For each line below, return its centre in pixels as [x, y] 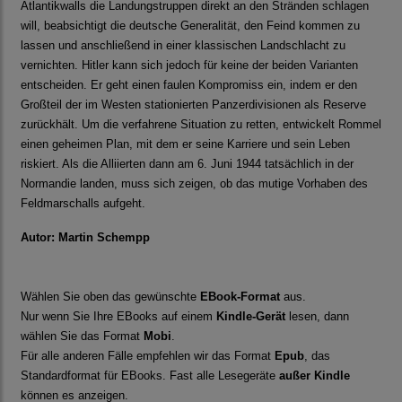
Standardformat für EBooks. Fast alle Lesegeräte [150, 376]
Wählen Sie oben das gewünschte [110, 297]
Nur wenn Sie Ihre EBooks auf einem [118, 317]
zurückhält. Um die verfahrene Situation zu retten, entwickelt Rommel [201, 125]
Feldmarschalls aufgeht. [83, 204]
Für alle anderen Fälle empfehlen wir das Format [148, 356]
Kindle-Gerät [251, 317]
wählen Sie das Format [82, 336]
